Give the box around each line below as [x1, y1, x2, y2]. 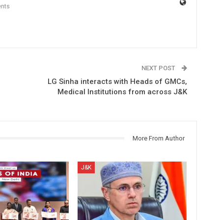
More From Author [132, 134, 185, 142]
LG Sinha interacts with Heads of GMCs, [47, 77, 187, 86]
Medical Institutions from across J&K [57, 87, 187, 96]
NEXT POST [141, 64, 177, 72]
